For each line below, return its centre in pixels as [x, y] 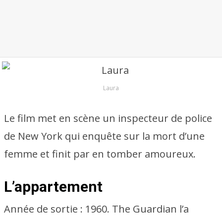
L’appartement [53, 187]
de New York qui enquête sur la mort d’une [104, 136]
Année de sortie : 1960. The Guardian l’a [96, 209]
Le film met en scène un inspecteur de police [108, 118]
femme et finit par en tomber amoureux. [100, 154]
